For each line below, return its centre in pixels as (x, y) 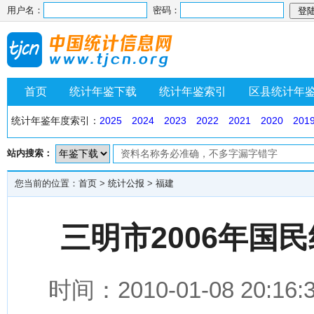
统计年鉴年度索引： (55, 121)
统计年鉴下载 (103, 91)
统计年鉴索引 (193, 91)
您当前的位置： (47, 183)
